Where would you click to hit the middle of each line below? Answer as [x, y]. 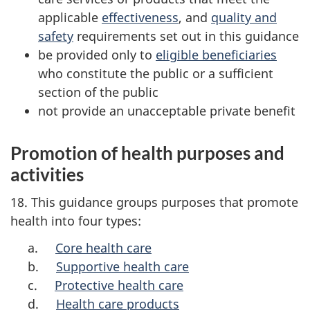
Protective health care [119, 285]
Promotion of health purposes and [147, 153]
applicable [70, 17]
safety [56, 36]
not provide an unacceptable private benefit [167, 110]
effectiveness [140, 17]
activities [47, 174]
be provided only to [97, 54]
